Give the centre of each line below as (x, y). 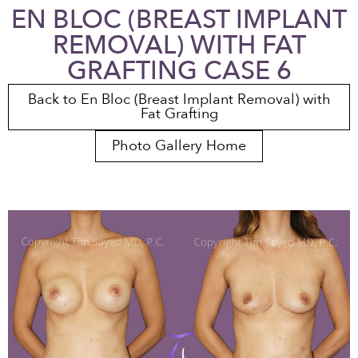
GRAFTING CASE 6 (179, 71)
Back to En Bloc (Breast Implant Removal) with (179, 99)
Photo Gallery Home (179, 146)
